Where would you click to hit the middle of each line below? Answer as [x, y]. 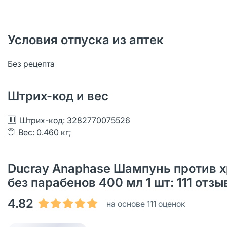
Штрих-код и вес [58, 96]
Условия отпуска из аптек [86, 40]
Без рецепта [31, 64]
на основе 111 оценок [146, 204]
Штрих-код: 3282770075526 [75, 120]
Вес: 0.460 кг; [45, 132]
